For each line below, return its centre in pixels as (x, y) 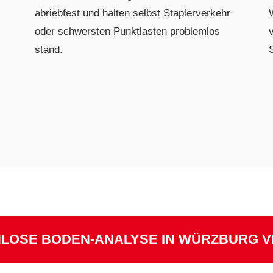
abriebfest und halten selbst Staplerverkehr (133, 13)
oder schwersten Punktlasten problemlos (128, 31)
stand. (49, 49)
